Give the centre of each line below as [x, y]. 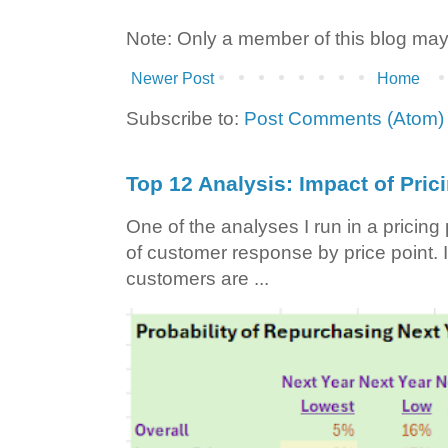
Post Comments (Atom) [344, 119]
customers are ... [197, 279]
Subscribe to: [185, 119]
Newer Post [172, 79]
